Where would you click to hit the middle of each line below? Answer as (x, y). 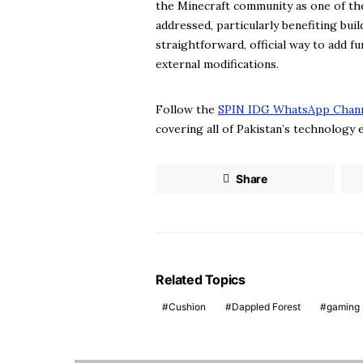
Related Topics (201, 280)
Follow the (187, 109)
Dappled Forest (266, 307)
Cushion (187, 307)
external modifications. (217, 64)
